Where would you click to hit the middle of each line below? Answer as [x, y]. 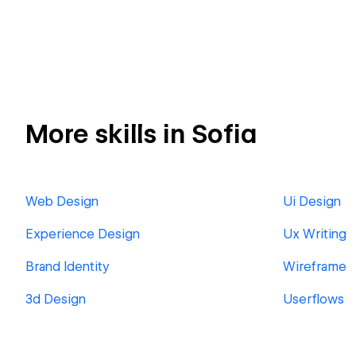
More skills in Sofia [141, 134]
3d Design [56, 299]
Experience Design [83, 234]
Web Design [62, 201]
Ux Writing [315, 234]
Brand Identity [68, 267]
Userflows [313, 299]
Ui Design [312, 201]
